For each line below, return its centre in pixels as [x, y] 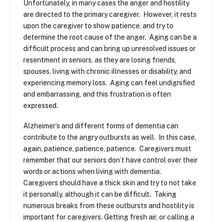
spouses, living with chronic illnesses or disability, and [108, 71]
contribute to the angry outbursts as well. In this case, [110, 138]
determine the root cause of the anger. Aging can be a [110, 37]
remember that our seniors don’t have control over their [111, 160]
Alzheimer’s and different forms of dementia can [101, 126]
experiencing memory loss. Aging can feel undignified [109, 83]
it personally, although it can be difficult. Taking [100, 194]
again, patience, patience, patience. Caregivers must [108, 149]
